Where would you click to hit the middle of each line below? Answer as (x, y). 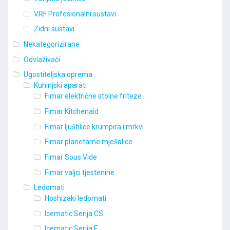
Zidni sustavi (54, 29)
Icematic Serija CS (74, 213)
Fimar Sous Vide (71, 157)
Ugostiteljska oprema (58, 75)
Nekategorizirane (51, 44)
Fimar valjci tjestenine (79, 172)
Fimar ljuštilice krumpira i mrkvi (94, 127)
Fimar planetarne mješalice (88, 142)
